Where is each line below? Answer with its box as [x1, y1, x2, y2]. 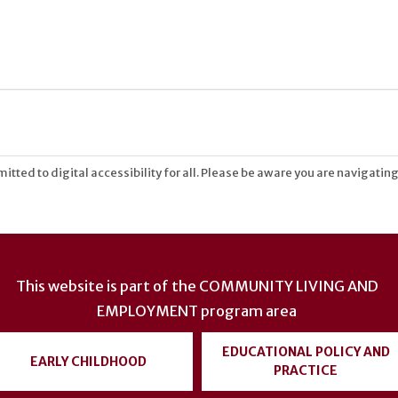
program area [198, 302, 297, 321]
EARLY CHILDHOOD [29, 353, 147, 370]
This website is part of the [15, 277, 199, 296]
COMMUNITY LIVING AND [198, 277, 378, 296]
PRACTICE [274, 362, 338, 379]
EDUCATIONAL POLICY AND [221, 344, 390, 361]
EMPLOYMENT [97, 302, 198, 321]
